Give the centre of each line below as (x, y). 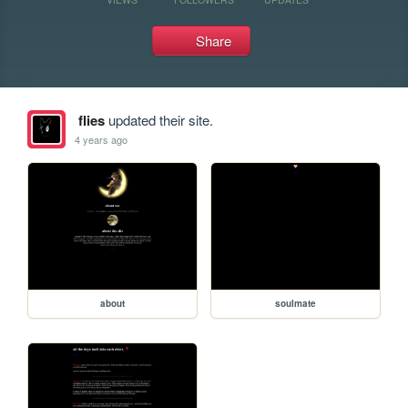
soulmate (296, 303)
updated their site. (158, 120)
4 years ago (102, 139)
